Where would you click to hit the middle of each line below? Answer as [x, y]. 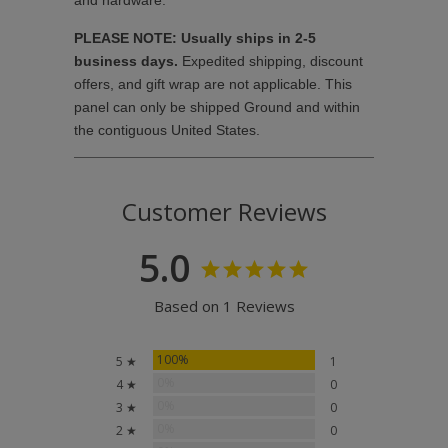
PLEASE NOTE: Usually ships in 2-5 [195, 38]
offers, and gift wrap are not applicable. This [213, 84]
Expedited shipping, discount [272, 61]
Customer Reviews [224, 212]
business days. [128, 61]
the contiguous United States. [167, 130]
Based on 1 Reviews [224, 306]
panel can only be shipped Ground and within [217, 107]
